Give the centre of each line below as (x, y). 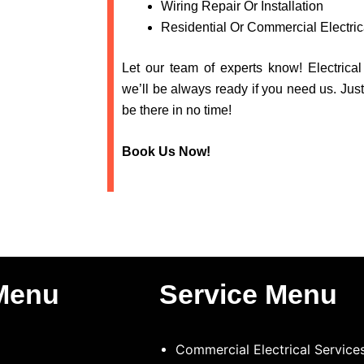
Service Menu (248, 294)
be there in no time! (177, 110)
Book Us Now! (166, 152)
